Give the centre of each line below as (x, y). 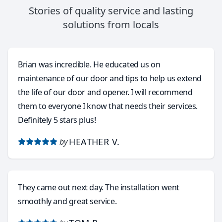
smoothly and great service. (67, 201)
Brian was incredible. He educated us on (89, 64)
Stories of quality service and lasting (111, 11)
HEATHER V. (94, 142)
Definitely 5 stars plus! (57, 120)
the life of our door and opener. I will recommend (105, 92)
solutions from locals (111, 25)
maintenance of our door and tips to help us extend (110, 78)
